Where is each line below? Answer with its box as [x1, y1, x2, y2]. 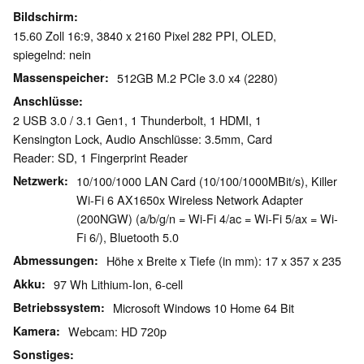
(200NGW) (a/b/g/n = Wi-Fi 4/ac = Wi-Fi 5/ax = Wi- [76, 210, 338, 227]
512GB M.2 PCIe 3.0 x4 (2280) [117, 69, 278, 87]
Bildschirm [13, 8, 74, 25]
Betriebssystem [13, 299, 101, 316]
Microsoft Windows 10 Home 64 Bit [113, 299, 294, 317]
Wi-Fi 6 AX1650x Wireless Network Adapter [76, 191, 303, 209]
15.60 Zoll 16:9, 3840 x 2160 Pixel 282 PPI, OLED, [13, 27, 276, 45]
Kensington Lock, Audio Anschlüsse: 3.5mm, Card [13, 130, 272, 148]
